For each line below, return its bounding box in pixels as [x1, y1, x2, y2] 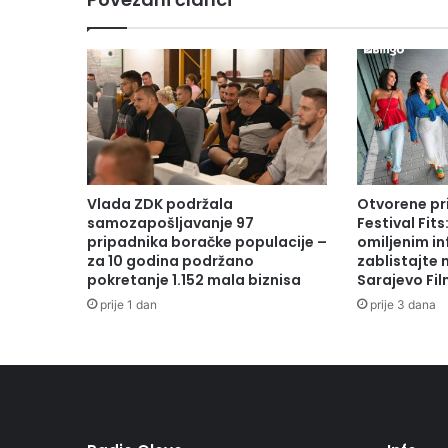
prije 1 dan [100, 296, 157, 312]
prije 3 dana [369, 296, 436, 312]
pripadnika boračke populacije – [87, 231, 327, 252]
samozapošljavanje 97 [87, 212, 254, 233]
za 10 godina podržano [87, 250, 254, 271]
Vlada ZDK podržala [87, 193, 233, 214]
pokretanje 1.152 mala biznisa [87, 269, 301, 290]
